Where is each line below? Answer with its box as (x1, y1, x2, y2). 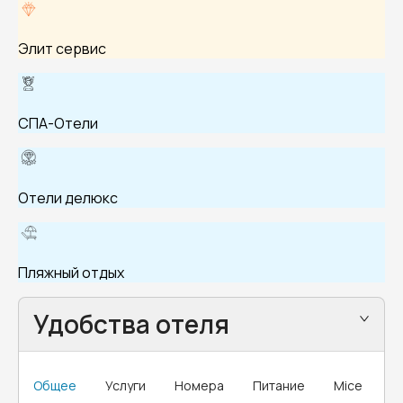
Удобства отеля (33, 307, 229, 341)
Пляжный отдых (18, 263, 124, 282)
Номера (175, 377, 224, 394)
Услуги (105, 377, 146, 394)
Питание (253, 377, 305, 394)
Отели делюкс (18, 188, 118, 208)
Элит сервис (18, 39, 106, 58)
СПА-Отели (18, 113, 98, 133)
